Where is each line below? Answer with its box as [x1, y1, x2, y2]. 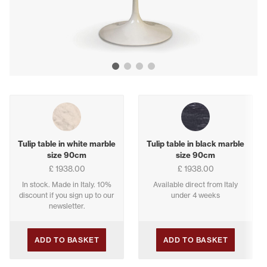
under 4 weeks [171, 191, 220, 200]
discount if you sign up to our [19, 191, 114, 200]
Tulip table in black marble [147, 139, 244, 149]
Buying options [9, 95, 76, 108]
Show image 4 [151, 67, 215, 79]
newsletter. [48, 201, 85, 211]
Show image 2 [127, 67, 191, 79]
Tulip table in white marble [18, 139, 116, 149]
